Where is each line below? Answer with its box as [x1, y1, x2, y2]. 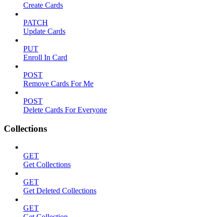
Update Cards [23, 27, 65, 35]
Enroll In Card [23, 53, 67, 62]
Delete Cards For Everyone [23, 105, 107, 114]
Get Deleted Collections [23, 186, 96, 195]
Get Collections [23, 160, 71, 169]
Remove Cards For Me [23, 79, 93, 88]
